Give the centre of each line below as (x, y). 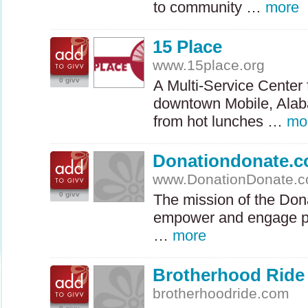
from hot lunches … (220, 121)
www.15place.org (209, 65)
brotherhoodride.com (221, 293)
